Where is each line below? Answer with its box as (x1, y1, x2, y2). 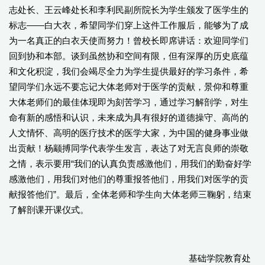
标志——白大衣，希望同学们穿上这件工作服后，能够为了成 (9, 20, 248, 30)
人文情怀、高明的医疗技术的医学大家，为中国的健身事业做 (9, 128, 248, 138)
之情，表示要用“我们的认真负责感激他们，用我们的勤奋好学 (9, 159, 251, 169)
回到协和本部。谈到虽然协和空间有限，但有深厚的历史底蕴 (9, 51, 248, 61)
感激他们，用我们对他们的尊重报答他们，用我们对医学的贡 (9, 174, 248, 184)
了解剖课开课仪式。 (9, 205, 89, 215)
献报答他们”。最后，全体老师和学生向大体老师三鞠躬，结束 (9, 189, 251, 199)
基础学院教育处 (9, 253, 251, 263)
